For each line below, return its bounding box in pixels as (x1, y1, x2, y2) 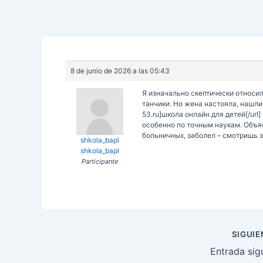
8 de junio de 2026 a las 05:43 (70, 66, 170, 75)
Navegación (42, 229, 95, 241)
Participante (81, 157, 118, 166)
